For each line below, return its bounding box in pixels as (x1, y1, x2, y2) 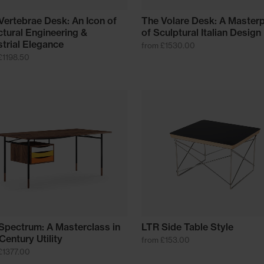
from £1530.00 (141, 41, 195, 51)
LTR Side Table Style (141, 221, 233, 233)
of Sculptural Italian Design (141, 27, 261, 39)
